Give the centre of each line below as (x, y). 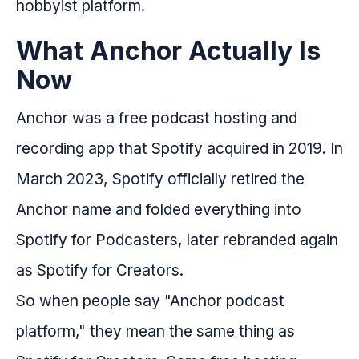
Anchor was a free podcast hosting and (157, 117)
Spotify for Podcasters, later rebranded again (177, 239)
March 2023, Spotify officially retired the (160, 178)
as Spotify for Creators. (100, 270)
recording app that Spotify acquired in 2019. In (179, 148)
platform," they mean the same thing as (155, 331)
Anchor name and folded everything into (159, 209)
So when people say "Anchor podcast (150, 300)
